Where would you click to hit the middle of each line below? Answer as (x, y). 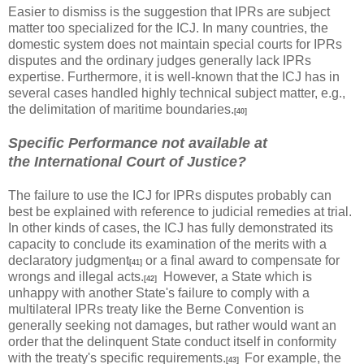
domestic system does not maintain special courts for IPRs (175, 44)
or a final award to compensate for (241, 260)
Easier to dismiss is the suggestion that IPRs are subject (169, 11)
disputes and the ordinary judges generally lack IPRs (160, 60)
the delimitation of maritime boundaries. (121, 109)
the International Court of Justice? (127, 161)
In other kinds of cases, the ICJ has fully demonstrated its (171, 227)
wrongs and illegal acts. (76, 276)
